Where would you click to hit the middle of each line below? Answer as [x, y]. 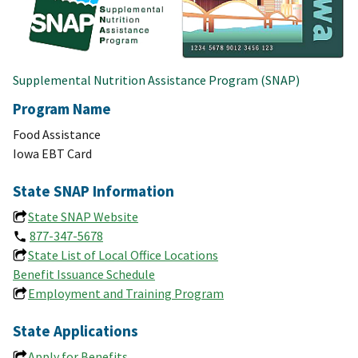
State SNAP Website [83, 216]
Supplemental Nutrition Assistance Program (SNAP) [156, 80]
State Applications [76, 330]
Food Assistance [57, 134]
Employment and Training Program [126, 293]
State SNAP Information [93, 191]
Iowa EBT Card [52, 153]
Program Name [62, 108]
